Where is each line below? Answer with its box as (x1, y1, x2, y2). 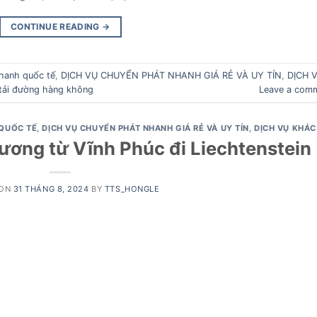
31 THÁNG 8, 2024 (13, 183, 89, 194)
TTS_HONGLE (104, 183, 160, 194)
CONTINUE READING (11, 21, 103, 33)
